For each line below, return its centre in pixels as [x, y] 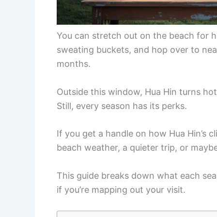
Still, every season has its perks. [122, 106]
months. [74, 63]
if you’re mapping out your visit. [121, 190]
